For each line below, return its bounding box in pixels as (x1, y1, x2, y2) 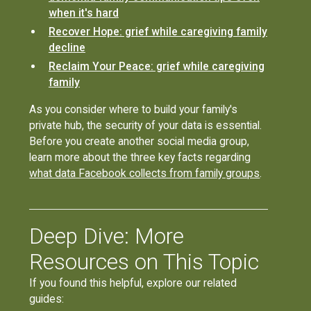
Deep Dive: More (29, 223, 185, 249)
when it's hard (48, 6, 119, 20)
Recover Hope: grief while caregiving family (48, 25, 267, 39)
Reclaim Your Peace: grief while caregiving (48, 60, 264, 74)
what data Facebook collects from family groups (29, 166, 260, 180)
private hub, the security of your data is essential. (29, 118, 262, 132)
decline (48, 41, 85, 55)
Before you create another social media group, (29, 134, 250, 148)
